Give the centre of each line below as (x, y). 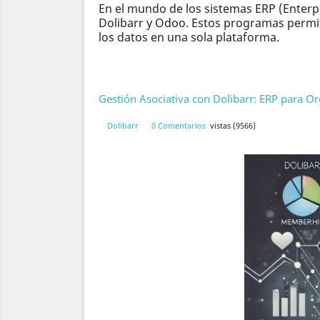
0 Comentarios (179, 126)
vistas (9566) (233, 126)
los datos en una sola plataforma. (189, 37)
